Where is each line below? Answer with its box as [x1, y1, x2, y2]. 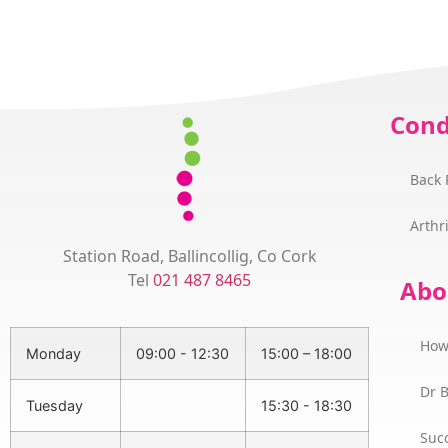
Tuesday [26, 396, 83, 414]
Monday [26, 344, 81, 362]
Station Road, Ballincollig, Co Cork [62, 245, 317, 268]
